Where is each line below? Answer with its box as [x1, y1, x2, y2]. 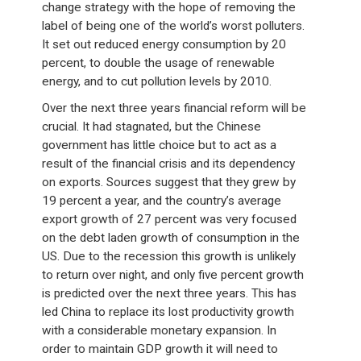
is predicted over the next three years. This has [42, 286, 297, 301]
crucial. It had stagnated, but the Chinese [42, 119, 262, 134]
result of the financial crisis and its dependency [42, 156, 296, 171]
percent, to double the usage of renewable [42, 56, 276, 70]
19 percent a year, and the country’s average [42, 193, 282, 208]
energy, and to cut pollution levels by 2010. [42, 74, 272, 89]
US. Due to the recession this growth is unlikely [42, 249, 297, 263]
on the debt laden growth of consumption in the [42, 230, 301, 245]
